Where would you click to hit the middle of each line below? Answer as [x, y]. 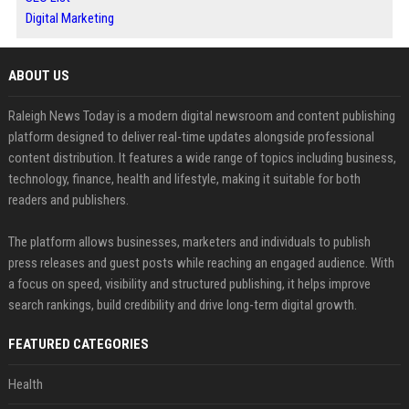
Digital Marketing [69, 18]
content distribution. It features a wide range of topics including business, [202, 158]
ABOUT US [38, 76]
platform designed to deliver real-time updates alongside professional [191, 137]
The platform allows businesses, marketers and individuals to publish [189, 242]
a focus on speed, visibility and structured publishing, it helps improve [189, 284]
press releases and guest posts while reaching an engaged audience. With [201, 263]
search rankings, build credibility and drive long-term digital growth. [182, 305]
